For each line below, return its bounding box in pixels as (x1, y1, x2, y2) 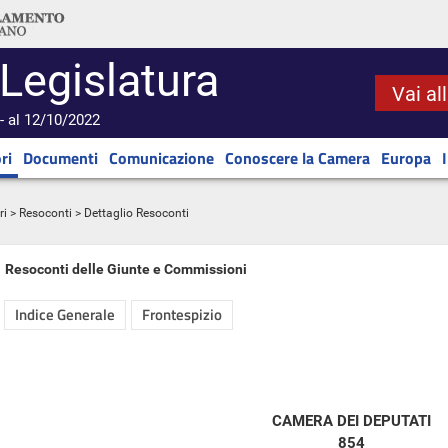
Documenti (23, 146, 98, 170)
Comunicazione (109, 146, 214, 170)
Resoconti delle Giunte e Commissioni (5, 261, 247, 277)
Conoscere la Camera (225, 146, 370, 170)
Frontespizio (142, 303, 222, 326)
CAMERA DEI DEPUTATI (271, 412, 431, 430)
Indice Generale (15, 303, 115, 326)
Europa (381, 146, 431, 170)
